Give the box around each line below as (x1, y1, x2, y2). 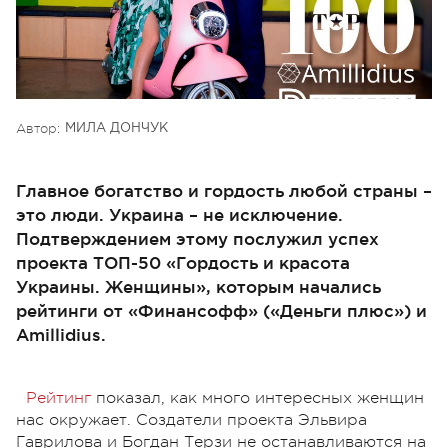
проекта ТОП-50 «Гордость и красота (16, 252, 350, 272)
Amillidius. (16, 324, 106, 344)
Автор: (16, 120, 60, 136)
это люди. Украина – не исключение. (16, 204, 343, 224)
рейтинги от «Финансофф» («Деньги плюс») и (16, 300, 427, 320)
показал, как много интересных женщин (96, 388, 424, 407)
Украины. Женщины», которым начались (16, 276, 381, 296)
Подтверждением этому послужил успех (16, 228, 379, 248)
